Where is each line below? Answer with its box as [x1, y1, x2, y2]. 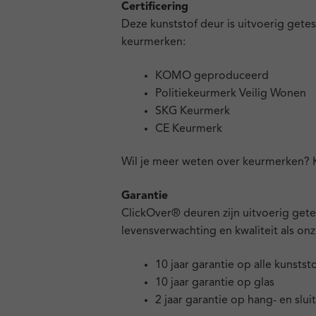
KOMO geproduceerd [155, 70, 269, 82]
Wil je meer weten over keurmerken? [121, 157, 312, 169]
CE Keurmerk [155, 123, 222, 135]
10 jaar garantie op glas [155, 276, 274, 288]
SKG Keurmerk [155, 105, 230, 117]
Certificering [121, 1, 188, 13]
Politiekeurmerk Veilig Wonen [155, 87, 306, 99]
